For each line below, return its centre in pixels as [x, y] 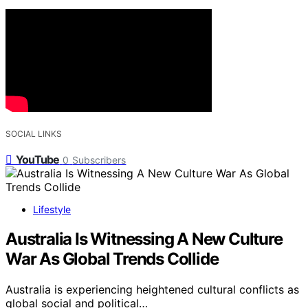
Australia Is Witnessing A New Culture [144, 239]
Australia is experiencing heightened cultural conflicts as [152, 289]
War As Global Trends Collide [112, 258]
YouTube [38, 159]
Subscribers [99, 159]
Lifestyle [52, 209]
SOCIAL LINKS [34, 133]
